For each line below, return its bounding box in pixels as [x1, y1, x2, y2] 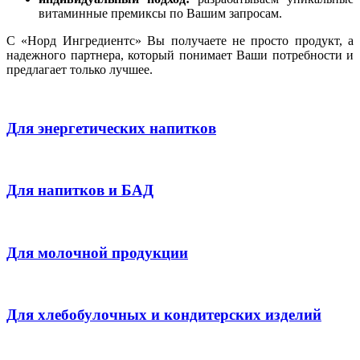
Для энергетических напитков [6, 119, 216, 137]
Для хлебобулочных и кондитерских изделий [6, 306, 321, 324]
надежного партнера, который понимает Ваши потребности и [6, 48, 354, 63]
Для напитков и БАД [6, 182, 153, 199]
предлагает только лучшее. [6, 63, 153, 77]
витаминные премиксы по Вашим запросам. [39, 6, 282, 21]
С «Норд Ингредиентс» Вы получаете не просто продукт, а [6, 34, 354, 48]
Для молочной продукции [6, 243, 188, 261]
